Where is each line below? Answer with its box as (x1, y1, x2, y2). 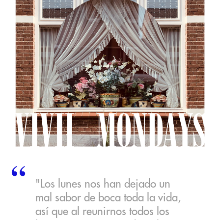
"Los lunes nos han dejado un (35, 178, 171, 190)
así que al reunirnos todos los (35, 206, 170, 217)
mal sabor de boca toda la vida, (35, 192, 181, 203)
